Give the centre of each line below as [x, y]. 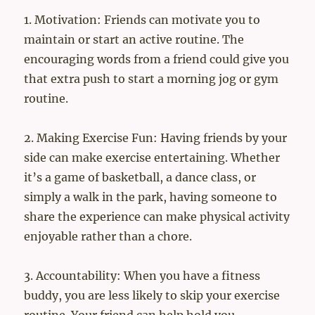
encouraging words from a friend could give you [157, 59]
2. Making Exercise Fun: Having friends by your [156, 138]
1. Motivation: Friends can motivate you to [142, 20]
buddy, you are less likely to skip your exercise [152, 296]
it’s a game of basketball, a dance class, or [140, 178]
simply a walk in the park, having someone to [151, 197]
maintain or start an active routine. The [134, 40]
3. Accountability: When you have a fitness [142, 276]
